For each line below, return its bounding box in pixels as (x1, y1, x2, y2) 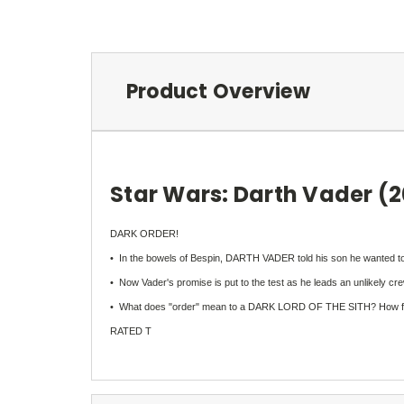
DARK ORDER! (110, 227, 179, 239)
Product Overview (125, 77, 310, 106)
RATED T (110, 325, 151, 336)
